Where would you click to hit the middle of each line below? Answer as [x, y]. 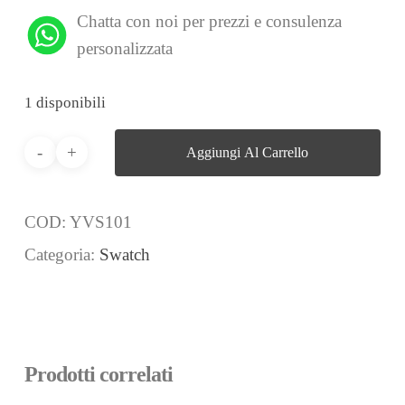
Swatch [124, 254]
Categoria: [61, 254]
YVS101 [100, 221]
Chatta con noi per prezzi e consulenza [209, 22]
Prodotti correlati [98, 374]
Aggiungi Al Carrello [248, 152]
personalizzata [124, 49]
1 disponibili [65, 102]
